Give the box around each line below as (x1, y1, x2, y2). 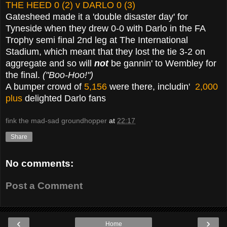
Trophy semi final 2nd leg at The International (6, 34, 188, 45)
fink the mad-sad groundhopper (6, 117, 107, 125)
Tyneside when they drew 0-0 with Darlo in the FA (6, 23, 205, 33)
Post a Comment (6, 180, 83, 191)
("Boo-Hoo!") (43, 69, 93, 80)
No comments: (6, 158, 73, 169)
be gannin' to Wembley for (108, 58, 216, 68)
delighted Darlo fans (22, 93, 106, 103)
